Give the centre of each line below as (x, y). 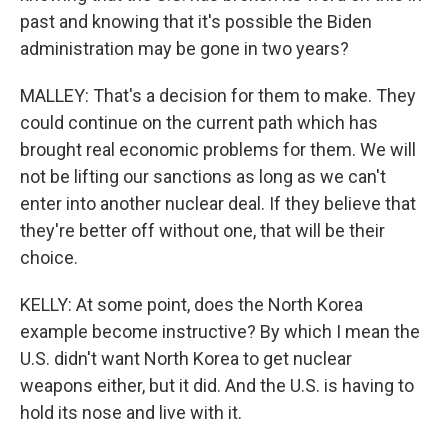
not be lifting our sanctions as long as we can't (203, 177)
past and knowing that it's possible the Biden (196, 22)
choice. (49, 258)
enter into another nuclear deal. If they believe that (218, 204)
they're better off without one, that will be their (202, 231)
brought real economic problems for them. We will (218, 150)
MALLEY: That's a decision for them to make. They (218, 96)
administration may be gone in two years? (184, 49)
